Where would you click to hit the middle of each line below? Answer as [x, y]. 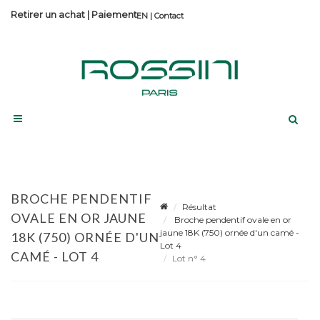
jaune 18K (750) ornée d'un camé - [230, 232]
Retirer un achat [48, 14]
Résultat [199, 206]
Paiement [114, 14]
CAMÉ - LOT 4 [55, 256]
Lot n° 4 [190, 258]
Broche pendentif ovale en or [232, 219]
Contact [169, 16]
